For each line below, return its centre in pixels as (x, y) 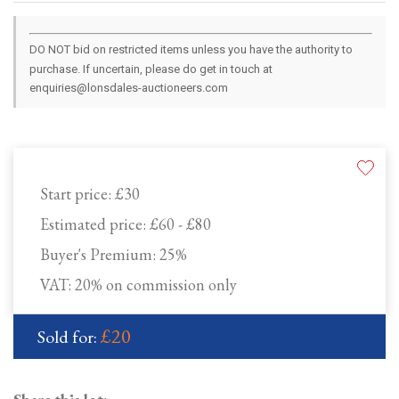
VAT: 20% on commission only (138, 285)
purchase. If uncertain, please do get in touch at (151, 69)
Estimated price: (95, 224)
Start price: (77, 194)
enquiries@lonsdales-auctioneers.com (129, 88)
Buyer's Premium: (100, 255)
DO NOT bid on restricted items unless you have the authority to (191, 50)
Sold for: (69, 337)
